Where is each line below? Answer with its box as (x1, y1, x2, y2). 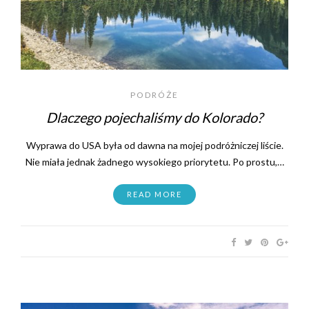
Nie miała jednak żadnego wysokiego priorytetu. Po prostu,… (25, 155, 284, 168)
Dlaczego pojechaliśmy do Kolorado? (46, 108, 263, 126)
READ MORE (127, 189, 182, 199)
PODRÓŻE (130, 89, 179, 100)
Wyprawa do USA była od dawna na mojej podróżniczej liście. (26, 139, 283, 151)
